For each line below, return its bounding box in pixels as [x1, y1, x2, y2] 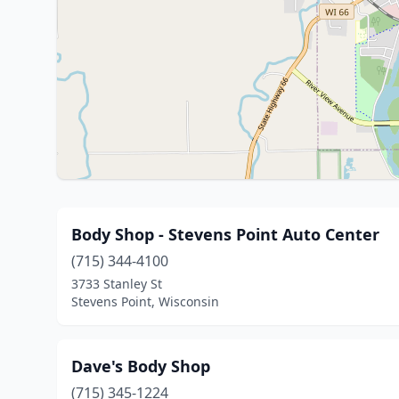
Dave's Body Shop [71, 355, 210, 377]
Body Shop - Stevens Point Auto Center [71, 224, 379, 245]
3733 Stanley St [71, 275, 162, 292]
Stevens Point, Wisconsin [71, 293, 219, 310]
